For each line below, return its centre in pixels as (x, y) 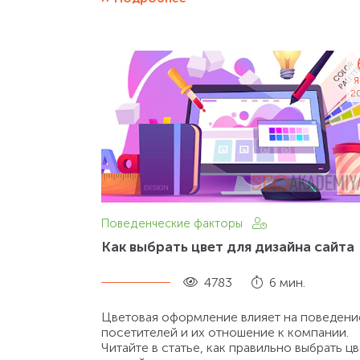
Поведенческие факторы (174, 223)
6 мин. (287, 282)
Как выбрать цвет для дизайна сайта (228, 246)
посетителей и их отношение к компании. (225, 332)
